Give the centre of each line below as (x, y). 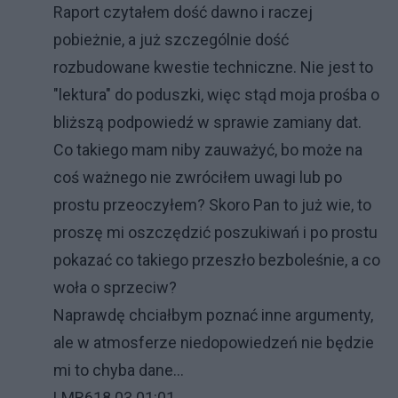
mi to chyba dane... (119, 370)
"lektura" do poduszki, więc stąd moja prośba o (216, 95)
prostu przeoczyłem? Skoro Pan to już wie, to (212, 205)
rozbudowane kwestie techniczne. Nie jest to (213, 67)
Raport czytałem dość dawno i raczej (183, 12)
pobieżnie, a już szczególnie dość (171, 40)
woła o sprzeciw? (115, 287)
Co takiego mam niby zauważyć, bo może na (208, 150)
